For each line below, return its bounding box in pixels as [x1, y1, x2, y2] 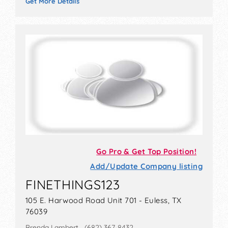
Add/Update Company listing [90, 161, 203, 172]
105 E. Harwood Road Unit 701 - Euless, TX [25, 195, 182, 206]
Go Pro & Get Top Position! [96, 147, 196, 157]
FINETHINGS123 [25, 177, 120, 193]
